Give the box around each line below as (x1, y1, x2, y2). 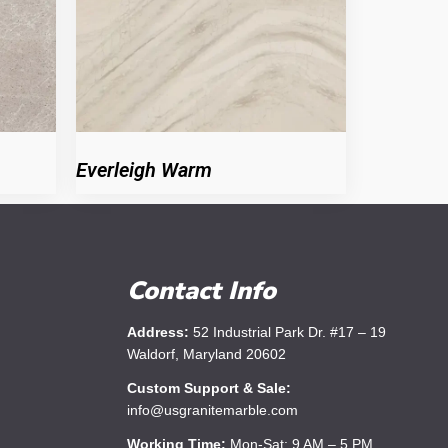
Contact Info (127, 274, 276, 308)
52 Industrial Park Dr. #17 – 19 (189, 324, 386, 340)
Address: (127, 324, 189, 340)
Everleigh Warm (76, 158, 212, 182)
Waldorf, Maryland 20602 (127, 346, 286, 362)
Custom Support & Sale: (127, 380, 291, 396)
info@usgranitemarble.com (127, 402, 298, 418)
